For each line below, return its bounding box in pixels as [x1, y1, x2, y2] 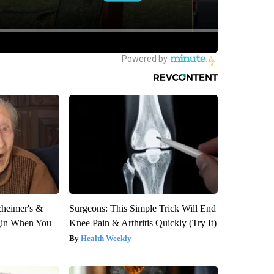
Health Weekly [80, 234, 131, 243]
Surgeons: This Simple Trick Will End [68, 203, 216, 214]
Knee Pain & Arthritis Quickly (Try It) [68, 218, 217, 229]
